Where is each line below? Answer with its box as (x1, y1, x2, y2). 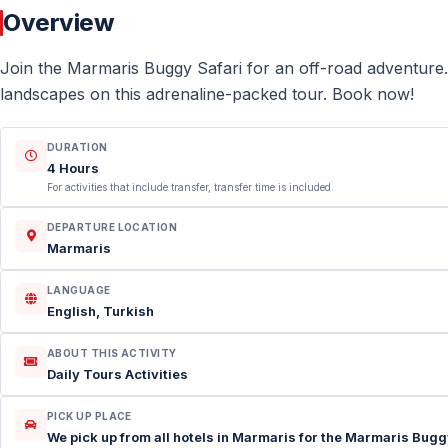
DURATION (47, 141, 108, 153)
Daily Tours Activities (47, 366, 188, 382)
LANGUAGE (47, 284, 111, 296)
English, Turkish (47, 303, 154, 319)
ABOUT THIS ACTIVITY (47, 347, 177, 359)
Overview (3, 8, 115, 37)
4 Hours (47, 160, 99, 176)
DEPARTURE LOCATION (47, 221, 178, 233)
